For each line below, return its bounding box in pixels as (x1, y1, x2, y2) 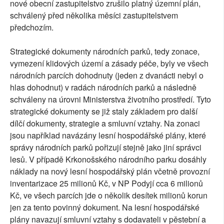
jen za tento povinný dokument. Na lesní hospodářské (10, 201, 199, 213)
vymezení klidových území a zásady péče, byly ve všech (10, 57, 208, 69)
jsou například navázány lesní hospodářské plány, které (10, 129, 206, 141)
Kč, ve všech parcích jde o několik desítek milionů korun (10, 189, 207, 201)
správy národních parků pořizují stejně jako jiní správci (10, 141, 201, 153)
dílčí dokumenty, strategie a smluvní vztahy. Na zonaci (10, 117, 200, 129)
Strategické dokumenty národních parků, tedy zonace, (10, 45, 199, 57)
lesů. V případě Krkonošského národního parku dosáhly (10, 153, 206, 165)
